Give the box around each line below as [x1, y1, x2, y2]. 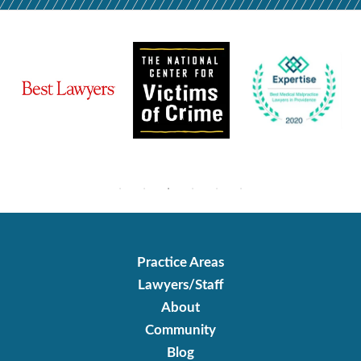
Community [145, 323, 216, 338]
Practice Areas [137, 255, 224, 270]
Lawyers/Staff [137, 278, 224, 293]
